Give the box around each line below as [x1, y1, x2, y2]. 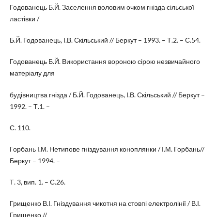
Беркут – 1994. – [9, 156, 60, 165]
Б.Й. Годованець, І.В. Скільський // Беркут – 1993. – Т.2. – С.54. [9, 36, 201, 45]
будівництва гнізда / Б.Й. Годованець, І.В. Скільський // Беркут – [9, 90, 205, 99]
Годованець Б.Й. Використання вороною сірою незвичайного [9, 57, 200, 66]
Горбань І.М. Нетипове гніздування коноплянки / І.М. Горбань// [9, 144, 204, 153]
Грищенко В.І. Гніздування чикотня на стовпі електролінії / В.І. [9, 199, 201, 207]
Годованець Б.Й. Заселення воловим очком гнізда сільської [9, 3, 194, 12]
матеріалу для [9, 69, 55, 77]
